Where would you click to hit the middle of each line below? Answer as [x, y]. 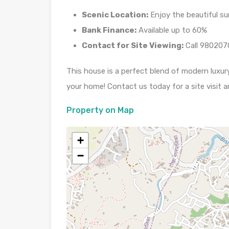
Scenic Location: [115, 15]
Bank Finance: [109, 30]
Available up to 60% [172, 30]
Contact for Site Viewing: [133, 45]
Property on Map [100, 110]
